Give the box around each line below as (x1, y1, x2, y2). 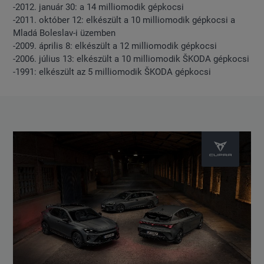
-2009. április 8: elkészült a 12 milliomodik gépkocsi (13, 41, 217, 52)
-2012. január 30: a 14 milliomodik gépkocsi (13, 2, 184, 13)
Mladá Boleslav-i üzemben (13, 28, 116, 39)
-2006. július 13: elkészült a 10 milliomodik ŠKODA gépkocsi (13, 54, 250, 65)
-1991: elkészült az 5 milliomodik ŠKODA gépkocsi (13, 67, 212, 78)
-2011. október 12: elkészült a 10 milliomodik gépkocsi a (13, 15, 236, 26)
